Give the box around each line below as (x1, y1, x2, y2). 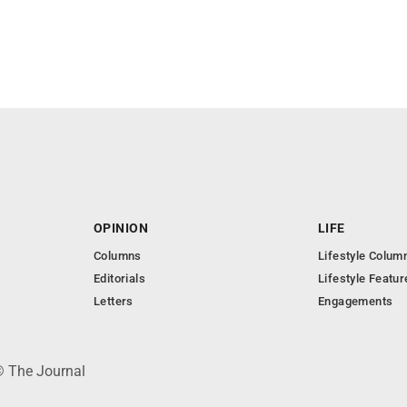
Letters (94, 294, 134, 308)
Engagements (318, 294, 393, 308)
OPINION (94, 221, 148, 235)
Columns (94, 249, 142, 263)
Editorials (94, 272, 145, 285)
